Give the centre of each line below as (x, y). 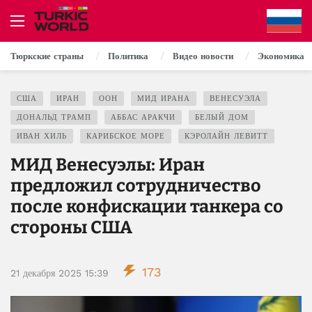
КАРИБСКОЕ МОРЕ (126, 136)
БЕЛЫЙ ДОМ (222, 117)
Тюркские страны (47, 56)
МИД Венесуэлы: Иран (108, 165)
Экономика (281, 56)
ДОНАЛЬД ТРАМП (54, 117)
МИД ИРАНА (164, 99)
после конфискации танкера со (147, 206)
